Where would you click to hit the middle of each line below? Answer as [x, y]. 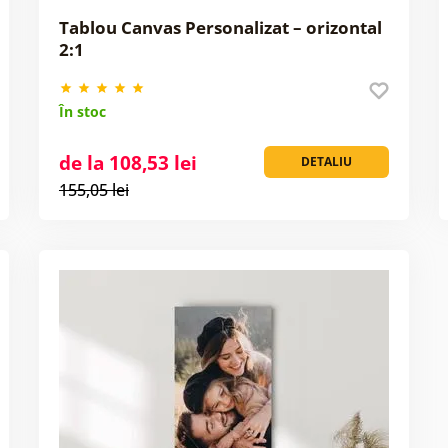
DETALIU [326, 161]
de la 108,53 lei [127, 162]
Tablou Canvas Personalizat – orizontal [220, 27]
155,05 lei [93, 189]
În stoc [82, 111]
